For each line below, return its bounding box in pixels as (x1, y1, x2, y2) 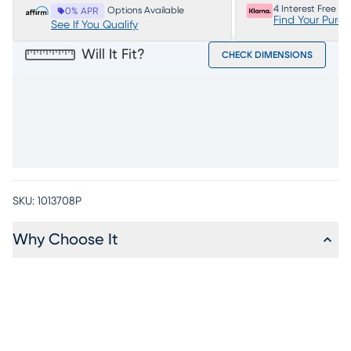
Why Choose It (13, 232, 118, 248)
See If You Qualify (51, 20, 138, 31)
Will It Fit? (81, 48, 145, 62)
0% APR (65, 6, 98, 16)
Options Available (107, 5, 184, 15)
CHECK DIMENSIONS (222, 50, 313, 60)
